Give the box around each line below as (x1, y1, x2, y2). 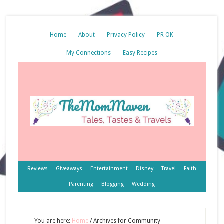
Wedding (131, 181, 155, 187)
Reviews (27, 165, 48, 172)
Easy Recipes (122, 49, 157, 56)
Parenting (68, 181, 93, 187)
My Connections (66, 49, 111, 56)
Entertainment (90, 165, 128, 172)
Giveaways (55, 165, 82, 172)
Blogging (101, 181, 124, 187)
